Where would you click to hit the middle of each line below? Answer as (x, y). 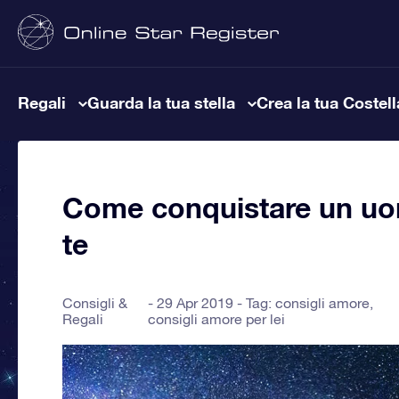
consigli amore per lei (217, 319)
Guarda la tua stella (161, 102)
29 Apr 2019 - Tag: (216, 303)
